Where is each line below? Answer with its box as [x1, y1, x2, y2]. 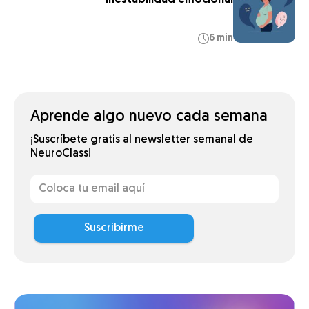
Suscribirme [83, 223, 144, 234]
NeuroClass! [30, 148, 91, 159]
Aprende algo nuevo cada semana [30, 109, 268, 125]
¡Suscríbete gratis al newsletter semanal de [30, 134, 253, 146]
